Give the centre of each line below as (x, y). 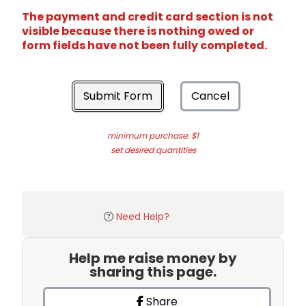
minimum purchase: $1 (153, 135)
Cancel (210, 96)
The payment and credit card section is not (148, 16)
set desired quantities (153, 150)
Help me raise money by (153, 258)
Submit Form (118, 96)
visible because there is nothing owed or (138, 31)
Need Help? (143, 216)
